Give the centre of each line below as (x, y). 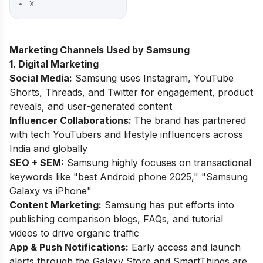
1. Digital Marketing (54, 64)
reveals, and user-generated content (91, 106)
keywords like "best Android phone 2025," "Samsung (129, 176)
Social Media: (41, 78)
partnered (224, 120)
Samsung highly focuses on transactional (158, 162)
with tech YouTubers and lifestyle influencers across (126, 134)
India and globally (48, 148)
